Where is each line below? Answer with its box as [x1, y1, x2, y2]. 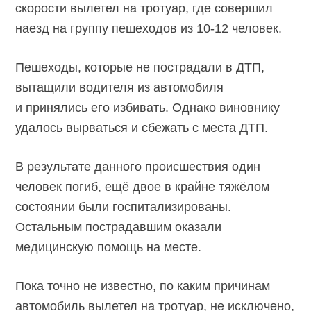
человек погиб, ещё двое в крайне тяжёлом [15, 180, 270, 194]
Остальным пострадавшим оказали [15, 220, 222, 235]
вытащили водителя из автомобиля [15, 81, 224, 95]
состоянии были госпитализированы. [15, 200, 232, 215]
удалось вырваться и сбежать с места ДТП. [15, 121, 269, 135]
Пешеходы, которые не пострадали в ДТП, [15, 60, 265, 75]
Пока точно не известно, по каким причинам [15, 279, 271, 294]
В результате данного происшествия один [15, 160, 261, 174]
